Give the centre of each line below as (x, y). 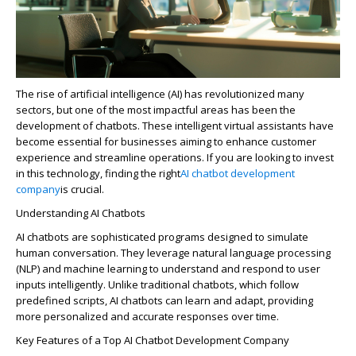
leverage (168, 253)
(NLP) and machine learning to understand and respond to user (168, 269)
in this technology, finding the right (98, 174)
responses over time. (226, 317)
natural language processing (260, 253)
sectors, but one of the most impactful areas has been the (156, 110)
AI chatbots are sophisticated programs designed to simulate (162, 237)
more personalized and (74, 317)
